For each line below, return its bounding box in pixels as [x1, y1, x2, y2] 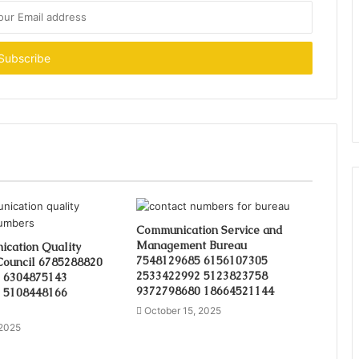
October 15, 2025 [143, 304, 221, 317]
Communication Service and [135, 222, 283, 237]
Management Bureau [135, 237, 247, 252]
